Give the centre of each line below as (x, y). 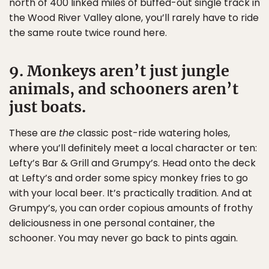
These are (34, 133)
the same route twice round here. (88, 33)
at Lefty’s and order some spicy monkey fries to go (128, 178)
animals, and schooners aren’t (124, 89)
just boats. (47, 107)
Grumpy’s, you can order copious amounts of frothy (131, 208)
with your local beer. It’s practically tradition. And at (131, 193)
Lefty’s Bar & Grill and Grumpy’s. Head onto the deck (132, 163)
